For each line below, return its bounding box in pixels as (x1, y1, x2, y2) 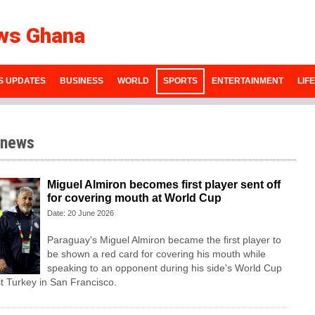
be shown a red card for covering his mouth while (46, 248, 266, 260)
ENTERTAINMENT (211, 76, 283, 86)
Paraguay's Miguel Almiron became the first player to (46, 234, 281, 246)
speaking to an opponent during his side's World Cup (46, 262, 282, 274)
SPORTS (162, 76, 198, 86)
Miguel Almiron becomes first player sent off (46, 179, 281, 191)
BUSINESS (59, 76, 103, 86)
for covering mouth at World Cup (46, 192, 221, 205)
